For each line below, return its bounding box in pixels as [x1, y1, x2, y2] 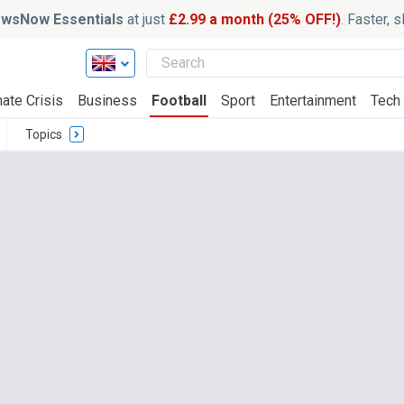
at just [127, 10, 165, 28]
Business [78, 92, 137, 109]
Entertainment [270, 92, 356, 109]
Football [151, 92, 207, 109]
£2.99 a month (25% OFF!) [165, 10, 341, 28]
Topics [25, 127, 62, 142]
